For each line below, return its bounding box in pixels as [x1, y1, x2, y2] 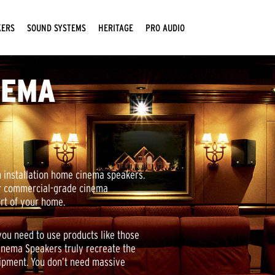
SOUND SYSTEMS [27, 21, 86, 33]
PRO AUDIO [145, 21, 185, 33]
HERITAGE [98, 21, 133, 33]
